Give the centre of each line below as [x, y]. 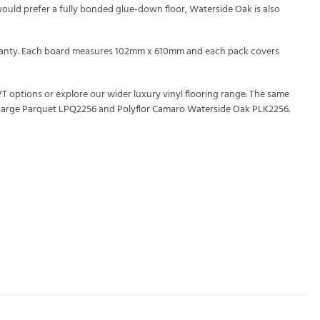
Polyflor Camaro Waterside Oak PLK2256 [203, 109]
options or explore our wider [70, 94]
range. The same [254, 94]
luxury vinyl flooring [176, 94]
